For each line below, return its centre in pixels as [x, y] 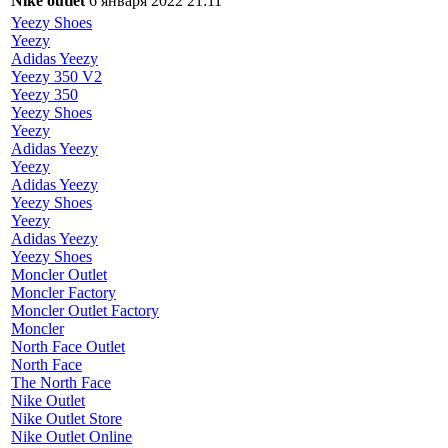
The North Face [61, 383]
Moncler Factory [63, 293]
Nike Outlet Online [71, 437]
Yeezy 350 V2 [56, 77]
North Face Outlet [68, 347]
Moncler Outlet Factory [85, 311]
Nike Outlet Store [66, 419]
